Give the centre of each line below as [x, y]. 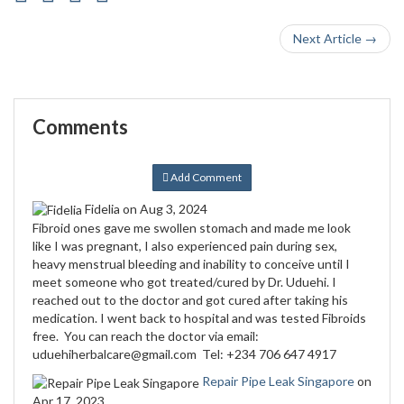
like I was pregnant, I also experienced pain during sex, [185, 246]
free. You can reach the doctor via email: [146, 336]
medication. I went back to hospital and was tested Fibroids [199, 318]
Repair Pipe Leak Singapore [278, 381]
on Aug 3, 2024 [165, 209]
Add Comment [205, 177]
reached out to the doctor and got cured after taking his [190, 300]
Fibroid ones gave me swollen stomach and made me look [192, 228]
